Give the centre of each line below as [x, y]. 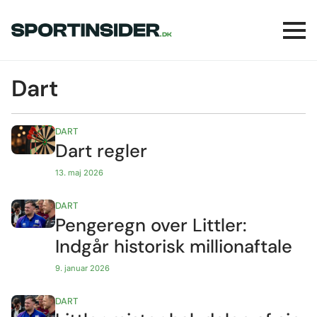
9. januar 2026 [83, 268]
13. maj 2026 [80, 172]
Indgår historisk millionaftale [174, 246]
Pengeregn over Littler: [151, 225]
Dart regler [102, 151]
